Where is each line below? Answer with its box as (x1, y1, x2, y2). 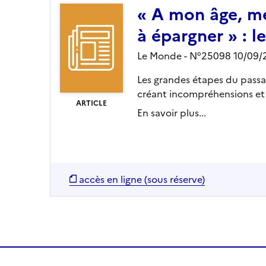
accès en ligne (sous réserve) (79, 172, 205, 186)
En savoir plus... (137, 105, 206, 120)
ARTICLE (76, 97, 107, 109)
